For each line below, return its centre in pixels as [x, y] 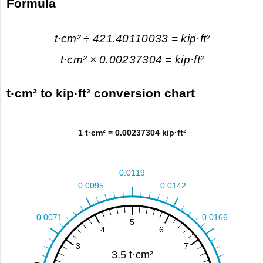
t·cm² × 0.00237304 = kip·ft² [132, 60]
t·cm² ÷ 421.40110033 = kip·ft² [132, 38]
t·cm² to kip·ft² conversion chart [101, 93]
